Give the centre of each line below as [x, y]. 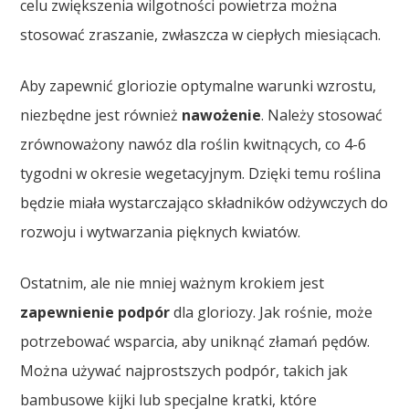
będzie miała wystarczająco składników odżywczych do [204, 202]
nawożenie [222, 115]
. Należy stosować [322, 115]
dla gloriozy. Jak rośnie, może [272, 312]
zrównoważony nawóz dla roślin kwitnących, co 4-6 [194, 144]
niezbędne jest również [101, 115]
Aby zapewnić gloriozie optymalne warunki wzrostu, [199, 85]
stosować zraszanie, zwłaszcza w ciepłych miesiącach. [201, 34]
